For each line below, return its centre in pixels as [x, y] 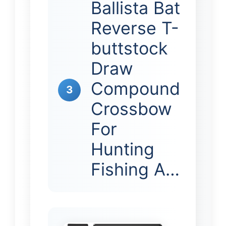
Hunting [123, 149]
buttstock [129, 48]
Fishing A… [135, 169]
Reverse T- [135, 28]
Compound [135, 88]
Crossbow [131, 108]
